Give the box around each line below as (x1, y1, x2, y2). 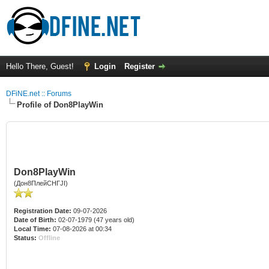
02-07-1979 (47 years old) (56, 216, 134, 223)
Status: (14, 234, 37, 241)
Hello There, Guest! (6, 62, 76, 71)
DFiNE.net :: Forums (6, 89, 71, 98)
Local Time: (14, 225, 51, 232)
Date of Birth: (14, 216, 56, 223)
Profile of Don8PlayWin (17, 100, 103, 109)
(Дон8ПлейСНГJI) (14, 180, 68, 187)
